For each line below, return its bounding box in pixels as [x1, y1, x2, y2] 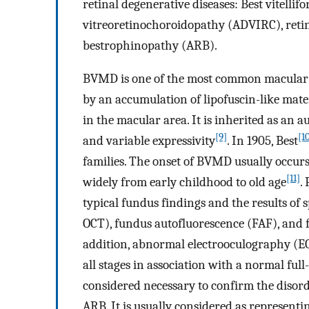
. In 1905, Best [227, 133, 298, 149]
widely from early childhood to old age [83, 175, 286, 190]
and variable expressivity [83, 133, 215, 149]
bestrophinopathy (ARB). [83, 37, 217, 53]
